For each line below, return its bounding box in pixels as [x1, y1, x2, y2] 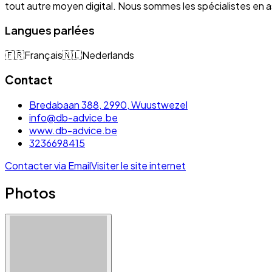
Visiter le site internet [91, 158, 186, 172]
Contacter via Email [5, 158, 91, 172]
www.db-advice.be [29, 123, 117, 137]
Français [24, 49, 63, 62]
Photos [5, 183, 56, 202]
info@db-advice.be [29, 110, 118, 124]
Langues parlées [5, 23, 95, 38]
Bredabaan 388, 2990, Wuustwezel [29, 98, 188, 111]
